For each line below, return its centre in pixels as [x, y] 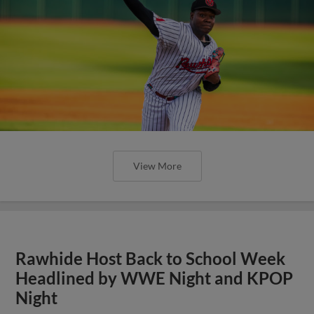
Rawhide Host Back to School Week [151, 258]
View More [157, 165]
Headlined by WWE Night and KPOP [155, 278]
